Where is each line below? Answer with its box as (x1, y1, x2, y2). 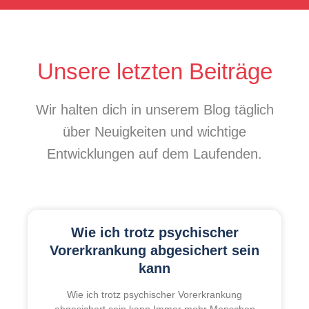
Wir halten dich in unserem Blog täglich (35, 102, 274, 118)
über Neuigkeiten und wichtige (63, 124, 246, 140)
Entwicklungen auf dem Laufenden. (47, 146, 262, 162)
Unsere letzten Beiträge (37, 59, 272, 85)
